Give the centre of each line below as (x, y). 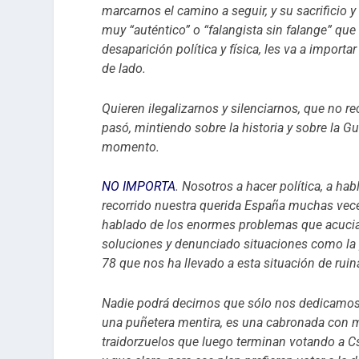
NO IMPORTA (139, 187)
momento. (131, 147)
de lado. (124, 69)
